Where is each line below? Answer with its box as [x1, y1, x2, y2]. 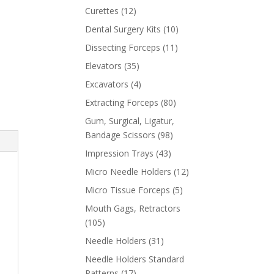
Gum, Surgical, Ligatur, [85, 115, 175, 127]
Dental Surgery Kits [85, 23, 161, 35]
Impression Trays [85, 147, 154, 159]
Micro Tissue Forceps [85, 184, 171, 196]
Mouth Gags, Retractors [85, 202, 181, 214]
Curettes [85, 5, 119, 17]
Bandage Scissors [85, 129, 156, 141]
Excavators [85, 78, 129, 90]
